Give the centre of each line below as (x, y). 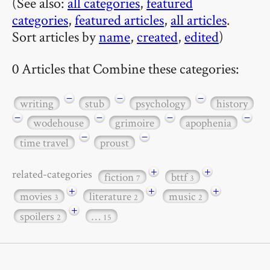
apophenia (209, 123)
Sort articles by (55, 36)
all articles (199, 20)
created (157, 36)
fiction (120, 177)
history (232, 103)
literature (111, 196)
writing (37, 103)
